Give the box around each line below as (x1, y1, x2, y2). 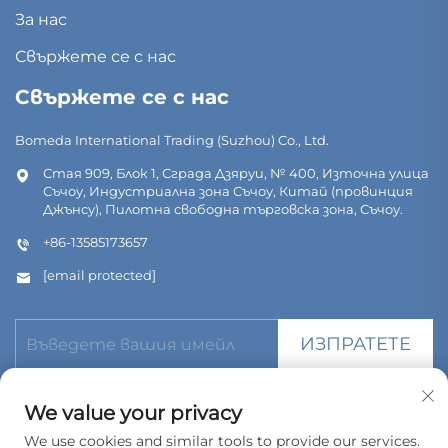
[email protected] (43, 267, 156, 284)
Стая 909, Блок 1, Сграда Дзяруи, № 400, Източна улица (43, 165, 429, 182)
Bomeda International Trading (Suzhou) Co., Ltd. (15, 132, 329, 149)
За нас (15, 10, 67, 30)
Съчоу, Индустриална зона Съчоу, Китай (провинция (43, 183, 413, 200)
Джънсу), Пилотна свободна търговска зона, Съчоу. (43, 201, 403, 218)
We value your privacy (24, 401, 242, 425)
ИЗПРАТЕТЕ (300, 332, 412, 355)
